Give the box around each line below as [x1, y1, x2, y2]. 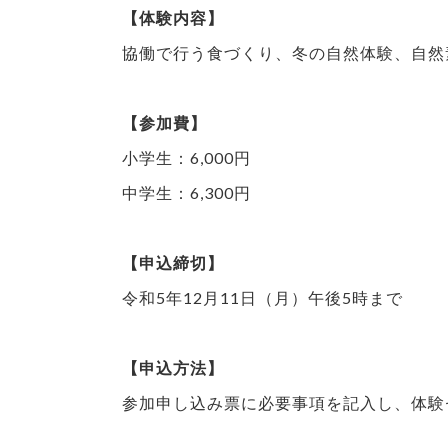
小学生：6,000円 [122, 147, 251, 167]
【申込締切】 [122, 252, 224, 272]
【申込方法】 [122, 357, 224, 377]
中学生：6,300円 [122, 182, 251, 202]
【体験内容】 [122, 7, 224, 27]
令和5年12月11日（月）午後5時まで [122, 287, 403, 307]
